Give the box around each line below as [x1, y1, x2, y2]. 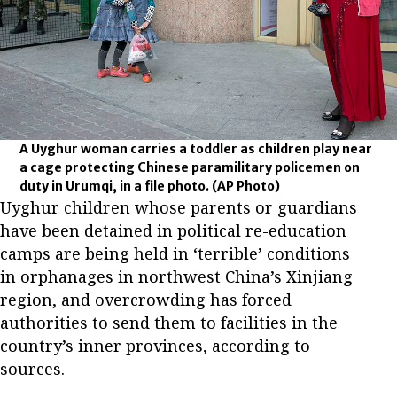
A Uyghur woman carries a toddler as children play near [19, 140, 373, 157]
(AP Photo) [212, 177, 281, 194]
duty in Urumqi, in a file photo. [19, 177, 213, 194]
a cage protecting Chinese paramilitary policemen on [19, 159, 361, 175]
